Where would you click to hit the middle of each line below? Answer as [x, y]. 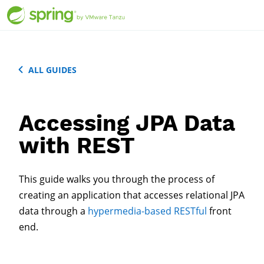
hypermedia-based [130, 211]
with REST [77, 146]
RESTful [190, 211]
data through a [53, 211]
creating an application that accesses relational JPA [132, 195]
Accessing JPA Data [127, 123]
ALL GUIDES [53, 70]
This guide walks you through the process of [117, 179]
